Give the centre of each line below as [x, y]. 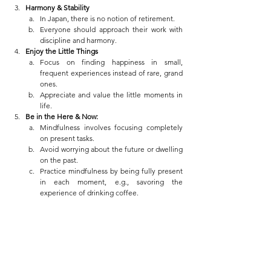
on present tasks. [67, 138]
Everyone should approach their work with [111, 29]
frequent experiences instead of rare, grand [111, 73]
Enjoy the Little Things [62, 51]
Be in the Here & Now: [62, 116]
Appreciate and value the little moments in [111, 94]
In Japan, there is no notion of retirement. [107, 18]
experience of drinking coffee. [89, 192]
